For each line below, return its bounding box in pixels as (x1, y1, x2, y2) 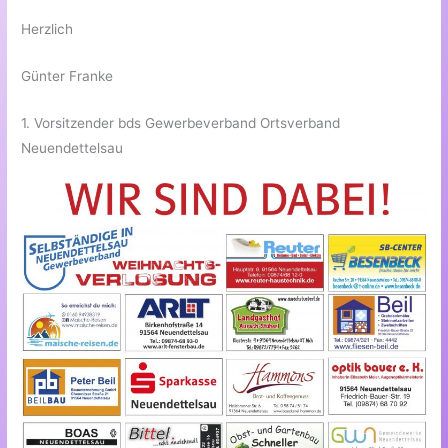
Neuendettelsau (21, 139, 124, 156)
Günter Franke (21, 68, 114, 84)
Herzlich (21, 21, 74, 38)
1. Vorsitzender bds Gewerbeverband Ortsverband (21, 114, 341, 131)
